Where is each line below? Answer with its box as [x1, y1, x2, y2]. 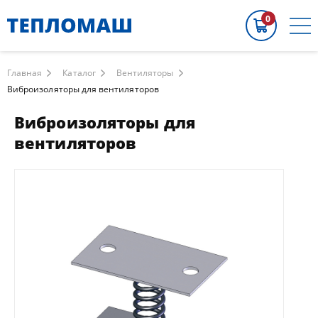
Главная [7, 67, 43, 79]
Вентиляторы [116, 67, 174, 79]
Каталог [62, 67, 96, 79]
